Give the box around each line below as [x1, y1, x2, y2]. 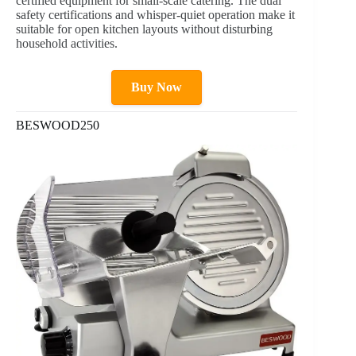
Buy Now [131, 80, 183, 95]
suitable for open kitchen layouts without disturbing [16, 22, 273, 37]
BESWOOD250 [16, 118, 99, 133]
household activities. [16, 37, 118, 51]
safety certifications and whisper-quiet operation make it [16, 8, 295, 22]
